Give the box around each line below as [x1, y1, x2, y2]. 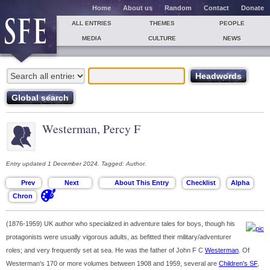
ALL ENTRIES [72, 20, 112, 27]
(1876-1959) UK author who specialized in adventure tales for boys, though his [6, 220, 235, 228]
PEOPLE [219, 20, 245, 27]
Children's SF [219, 260, 257, 268]
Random [165, 4, 192, 11]
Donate [241, 4, 264, 11]
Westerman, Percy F [42, 121, 140, 137]
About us [123, 4, 152, 11]
